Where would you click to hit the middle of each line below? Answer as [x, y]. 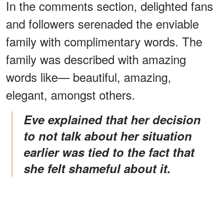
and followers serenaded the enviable [102, 23]
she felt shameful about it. [97, 168]
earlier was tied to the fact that [109, 152]
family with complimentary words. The [104, 41]
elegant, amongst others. [71, 94]
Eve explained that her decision [28, 119]
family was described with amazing [96, 59]
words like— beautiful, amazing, [89, 76]
